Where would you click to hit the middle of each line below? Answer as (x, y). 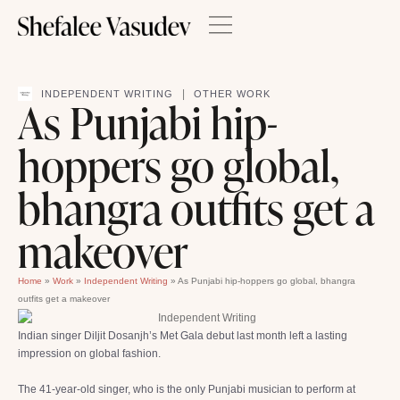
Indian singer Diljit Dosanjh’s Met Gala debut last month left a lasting (183, 335)
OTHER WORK (232, 93)
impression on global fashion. (89, 353)
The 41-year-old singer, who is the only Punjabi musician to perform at (187, 389)
